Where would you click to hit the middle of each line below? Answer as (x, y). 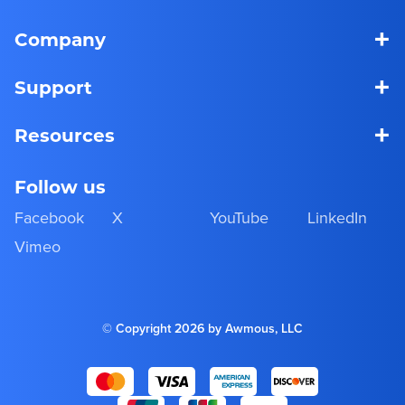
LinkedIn (337, 217)
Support (53, 90)
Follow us (60, 188)
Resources (65, 138)
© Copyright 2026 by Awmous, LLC (202, 328)
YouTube (239, 217)
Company (60, 42)
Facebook (49, 217)
